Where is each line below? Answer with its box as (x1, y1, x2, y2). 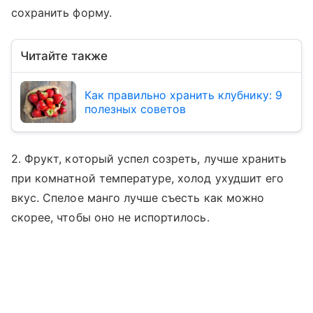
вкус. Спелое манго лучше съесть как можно (11, 191, 264, 205)
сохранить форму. (11, 6, 112, 20)
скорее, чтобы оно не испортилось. (11, 210, 210, 225)
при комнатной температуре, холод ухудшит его (11, 171, 284, 186)
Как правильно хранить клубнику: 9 (85, 88, 282, 103)
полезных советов (85, 102, 186, 117)
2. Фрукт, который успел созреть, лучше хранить (11, 152, 287, 166)
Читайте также (20, 49, 108, 64)
